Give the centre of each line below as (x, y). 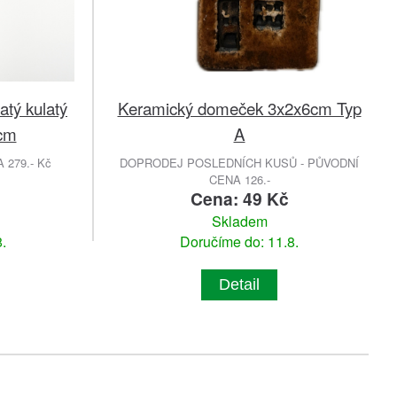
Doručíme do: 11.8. (239, 242)
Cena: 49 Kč (239, 199)
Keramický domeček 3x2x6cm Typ (239, 108)
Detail (239, 285)
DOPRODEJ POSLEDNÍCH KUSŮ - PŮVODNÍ (239, 163)
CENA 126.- (239, 180)
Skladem (239, 222)
